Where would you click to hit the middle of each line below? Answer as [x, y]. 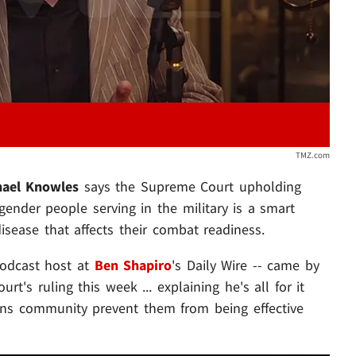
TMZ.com [312, 155]
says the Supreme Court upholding [190, 186]
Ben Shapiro [133, 265]
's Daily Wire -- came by [246, 265]
